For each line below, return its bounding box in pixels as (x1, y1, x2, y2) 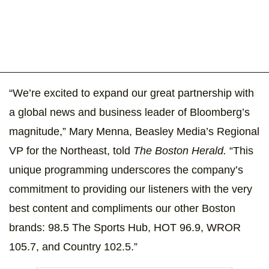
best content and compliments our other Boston (9, 202, 235, 215)
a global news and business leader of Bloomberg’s (9, 106, 250, 119)
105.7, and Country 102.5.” (9, 241, 138, 253)
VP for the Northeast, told (9, 145, 133, 157)
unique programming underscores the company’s (9, 164, 243, 177)
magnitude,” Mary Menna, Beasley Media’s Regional (9, 125, 259, 138)
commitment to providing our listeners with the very (9, 183, 252, 196)
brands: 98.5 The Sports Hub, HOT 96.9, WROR (9, 222, 241, 234)
